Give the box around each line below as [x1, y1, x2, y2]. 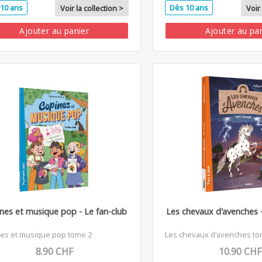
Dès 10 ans [170, 2, 209, 13]
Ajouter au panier [19, 25, 89, 36]
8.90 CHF [35, 244, 73, 258]
